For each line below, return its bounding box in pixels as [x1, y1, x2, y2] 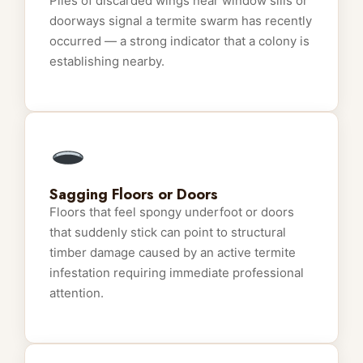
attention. [49, 285, 104, 301]
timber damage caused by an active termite [49, 245, 296, 261]
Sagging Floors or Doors [49, 184, 218, 206]
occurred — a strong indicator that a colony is [49, 32, 310, 49]
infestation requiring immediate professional [49, 265, 304, 281]
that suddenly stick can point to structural [49, 224, 286, 241]
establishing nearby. [49, 53, 164, 69]
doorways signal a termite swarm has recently [49, 12, 312, 28]
